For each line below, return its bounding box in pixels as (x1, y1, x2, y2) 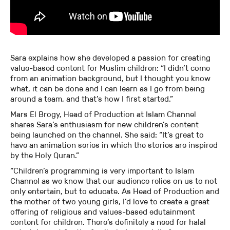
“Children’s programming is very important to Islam (10, 166, 194, 176)
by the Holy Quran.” (10, 150, 79, 161)
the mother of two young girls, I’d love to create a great (10, 197, 209, 207)
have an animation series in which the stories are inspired (10, 140, 218, 150)
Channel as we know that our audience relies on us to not (10, 176, 217, 186)
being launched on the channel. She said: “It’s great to (10, 130, 204, 140)
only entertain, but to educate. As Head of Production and (10, 186, 219, 197)
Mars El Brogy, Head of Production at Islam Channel (10, 109, 196, 120)
